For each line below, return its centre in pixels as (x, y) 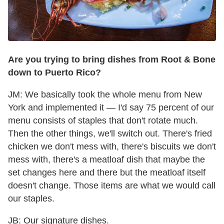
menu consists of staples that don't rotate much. (103, 121)
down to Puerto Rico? (54, 73)
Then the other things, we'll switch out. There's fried (110, 134)
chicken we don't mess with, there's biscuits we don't (112, 147)
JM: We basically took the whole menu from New (105, 95)
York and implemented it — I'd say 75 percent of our (111, 108)
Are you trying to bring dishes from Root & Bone (112, 60)
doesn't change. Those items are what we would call (112, 186)
